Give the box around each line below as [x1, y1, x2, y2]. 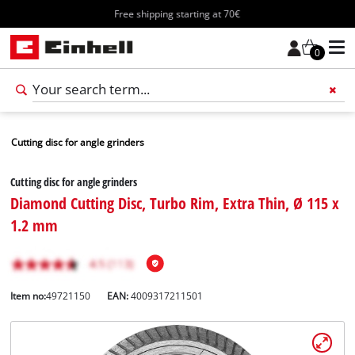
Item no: [10, 289, 47, 302]
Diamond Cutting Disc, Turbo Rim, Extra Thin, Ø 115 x [10, 191, 340, 214]
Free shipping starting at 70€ [114, 7, 241, 20]
